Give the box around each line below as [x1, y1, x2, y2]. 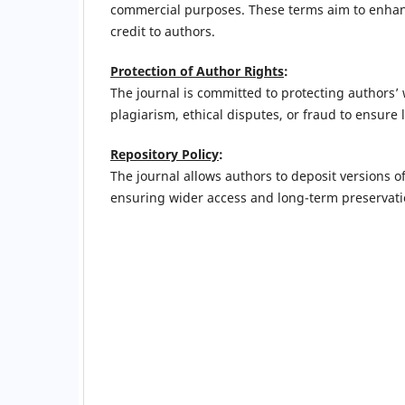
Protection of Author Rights [110, 62, 284, 80]
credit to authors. [110, 23, 215, 40]
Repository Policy [110, 146, 219, 164]
